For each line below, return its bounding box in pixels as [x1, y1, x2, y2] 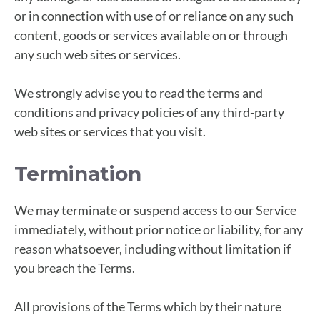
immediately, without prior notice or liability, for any [14, 221, 303, 237]
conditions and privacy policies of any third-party [14, 104, 284, 120]
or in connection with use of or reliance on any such [14, 7, 294, 24]
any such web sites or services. [14, 46, 181, 62]
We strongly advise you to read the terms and [14, 84, 263, 101]
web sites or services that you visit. [14, 123, 206, 139]
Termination [14, 161, 141, 186]
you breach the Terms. [14, 259, 135, 276]
